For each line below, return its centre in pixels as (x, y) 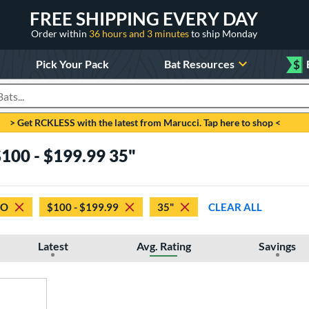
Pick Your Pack (72, 63)
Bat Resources (200, 63)
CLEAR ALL (235, 207)
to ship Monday (224, 33)
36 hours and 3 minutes (140, 33)
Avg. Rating (163, 246)
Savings (278, 246)
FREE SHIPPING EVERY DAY (144, 18)
